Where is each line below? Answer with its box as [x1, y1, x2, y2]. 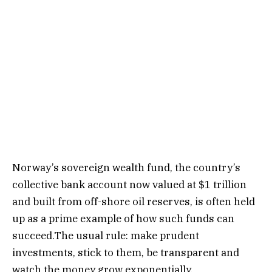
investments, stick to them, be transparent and [12, 246, 239, 260]
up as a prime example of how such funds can [12, 212, 234, 226]
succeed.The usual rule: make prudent [12, 229, 199, 243]
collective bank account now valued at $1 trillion [12, 178, 246, 192]
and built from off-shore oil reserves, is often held [12, 195, 255, 209]
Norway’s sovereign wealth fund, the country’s [12, 161, 240, 175]
